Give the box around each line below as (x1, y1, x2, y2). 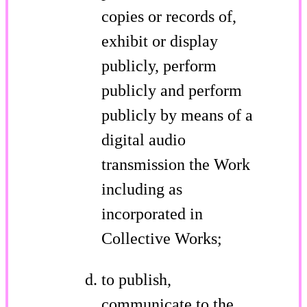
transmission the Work (101, 155, 250, 173)
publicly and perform (101, 81, 242, 99)
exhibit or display (101, 32, 218, 50)
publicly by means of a (101, 106, 253, 124)
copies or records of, (101, 7, 236, 25)
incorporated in (101, 204, 203, 223)
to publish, (101, 270, 171, 288)
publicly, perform (101, 56, 217, 75)
